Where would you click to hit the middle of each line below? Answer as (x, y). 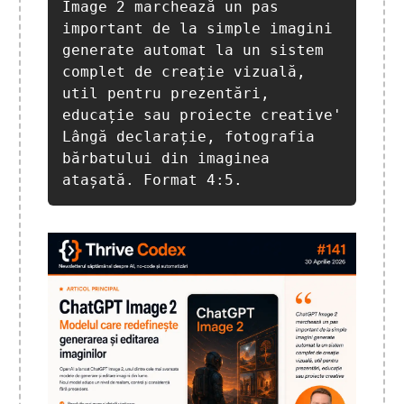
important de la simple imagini (197, 29)
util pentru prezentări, (166, 94)
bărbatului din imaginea (166, 159)
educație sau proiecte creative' (202, 115)
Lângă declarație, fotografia (188, 137)
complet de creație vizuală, (184, 72)
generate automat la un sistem (193, 50)
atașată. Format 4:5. (152, 180)
